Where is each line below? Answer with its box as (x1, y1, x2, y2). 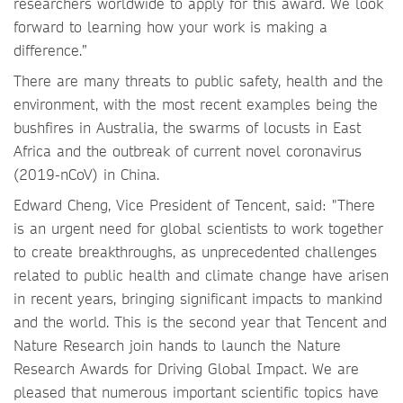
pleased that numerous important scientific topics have (13, 382, 379, 401)
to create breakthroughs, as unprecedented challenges (13, 242, 377, 261)
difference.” (13, 40, 87, 59)
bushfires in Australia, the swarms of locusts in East (13, 118, 361, 137)
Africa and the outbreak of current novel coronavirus (13, 141, 362, 160)
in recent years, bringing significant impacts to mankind (13, 289, 382, 308)
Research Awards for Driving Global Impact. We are (13, 359, 359, 378)
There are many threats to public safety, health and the (13, 71, 383, 90)
